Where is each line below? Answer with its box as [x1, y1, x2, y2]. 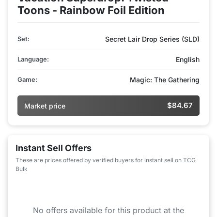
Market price [24, 101, 65, 110]
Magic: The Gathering [130, 76, 200, 84]
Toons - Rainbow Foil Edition [17, 4, 165, 17]
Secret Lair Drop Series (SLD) [105, 35, 200, 44]
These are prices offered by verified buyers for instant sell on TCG [15, 156, 196, 164]
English [176, 55, 200, 64]
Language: [17, 55, 49, 63]
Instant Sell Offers [15, 143, 92, 154]
